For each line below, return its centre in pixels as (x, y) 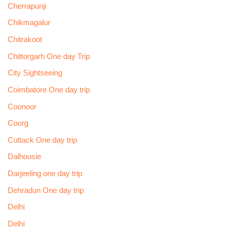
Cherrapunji (27, 6)
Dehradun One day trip (45, 190)
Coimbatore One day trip (49, 90)
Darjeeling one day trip (45, 174)
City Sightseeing (35, 73)
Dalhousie (24, 157)
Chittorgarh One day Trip (49, 56)
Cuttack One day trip (42, 140)
